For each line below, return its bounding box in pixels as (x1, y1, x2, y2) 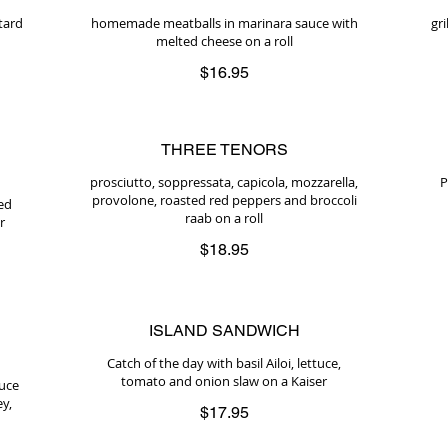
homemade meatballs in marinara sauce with (90, 14, 358, 32)
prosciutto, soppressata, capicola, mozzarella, (90, 173, 358, 191)
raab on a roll (185, 209, 263, 227)
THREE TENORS (160, 140, 288, 159)
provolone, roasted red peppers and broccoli (91, 191, 357, 209)
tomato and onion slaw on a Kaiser (121, 372, 327, 390)
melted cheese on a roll (155, 32, 293, 50)
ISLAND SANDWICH (148, 321, 300, 340)
